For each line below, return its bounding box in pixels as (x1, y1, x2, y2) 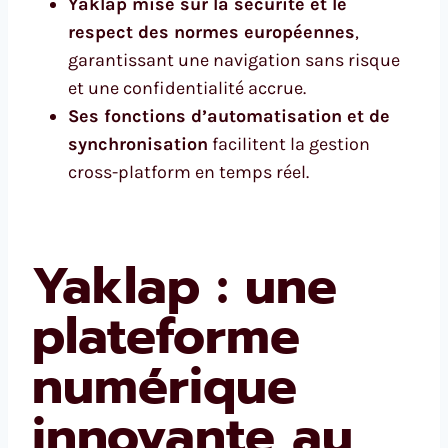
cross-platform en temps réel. (68, 160, 309, 183)
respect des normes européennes (68, 20, 355, 43)
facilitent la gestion (208, 132, 370, 155)
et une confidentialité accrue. (68, 76, 306, 99)
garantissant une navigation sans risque (68, 48, 400, 71)
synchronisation (68, 132, 208, 155)
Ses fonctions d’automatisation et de (68, 104, 390, 127)
